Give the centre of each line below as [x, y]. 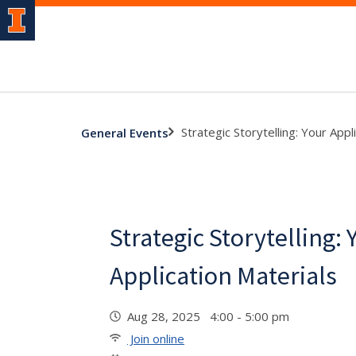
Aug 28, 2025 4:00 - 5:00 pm [211, 316]
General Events [125, 132]
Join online [156, 339]
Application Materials [223, 276]
